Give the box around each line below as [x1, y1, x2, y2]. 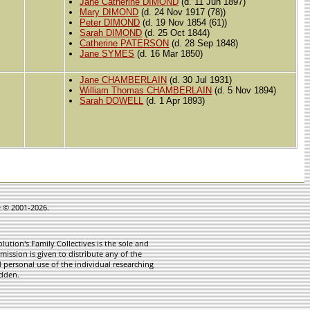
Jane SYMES [80, 48, 135, 60]
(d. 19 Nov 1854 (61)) [140, 17, 228, 28]
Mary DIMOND [80, 7, 139, 18]
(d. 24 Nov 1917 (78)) [138, 7, 226, 18]
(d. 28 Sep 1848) [169, 38, 239, 49]
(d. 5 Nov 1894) [212, 85, 277, 96]
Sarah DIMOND [80, 28, 143, 39]
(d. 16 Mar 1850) [134, 48, 203, 60]
